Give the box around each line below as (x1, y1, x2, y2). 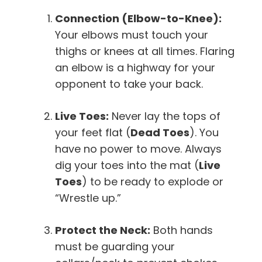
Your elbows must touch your (55, 27, 208, 42)
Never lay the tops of (109, 108, 220, 123)
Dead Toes (130, 125, 189, 140)
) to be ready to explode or (82, 174, 223, 189)
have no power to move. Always (55, 141, 222, 156)
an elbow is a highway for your (55, 60, 215, 75)
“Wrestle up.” (55, 190, 121, 205)
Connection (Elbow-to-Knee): (55, 11, 222, 26)
